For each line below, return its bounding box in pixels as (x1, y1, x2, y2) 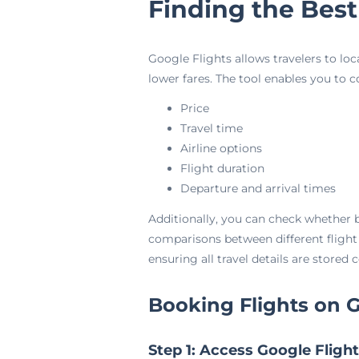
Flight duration (179, 161, 264, 175)
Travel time (179, 121, 243, 135)
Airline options (179, 141, 262, 155)
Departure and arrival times (179, 181, 336, 196)
